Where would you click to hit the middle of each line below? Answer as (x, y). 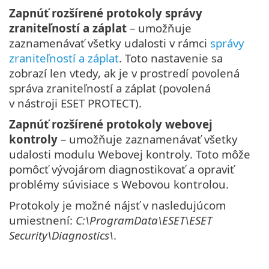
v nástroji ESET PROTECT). (75, 103)
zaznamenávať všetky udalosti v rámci (110, 43)
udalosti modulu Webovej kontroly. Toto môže (130, 154)
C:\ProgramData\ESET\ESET (144, 220)
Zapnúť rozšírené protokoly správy (106, 13)
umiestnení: (42, 220)
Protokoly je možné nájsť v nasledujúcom (117, 205)
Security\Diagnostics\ (61, 235)
